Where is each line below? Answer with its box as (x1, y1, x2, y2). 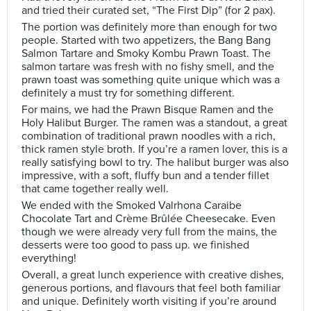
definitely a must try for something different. (22, 86, 235, 100)
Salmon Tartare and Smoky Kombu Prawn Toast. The (22, 47, 271, 60)
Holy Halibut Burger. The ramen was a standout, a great (22, 116, 287, 130)
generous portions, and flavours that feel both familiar (22, 281, 280, 295)
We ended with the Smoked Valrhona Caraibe (22, 199, 242, 212)
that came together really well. (22, 182, 169, 196)
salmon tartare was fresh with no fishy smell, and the (22, 60, 274, 74)
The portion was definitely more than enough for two (22, 20, 277, 34)
